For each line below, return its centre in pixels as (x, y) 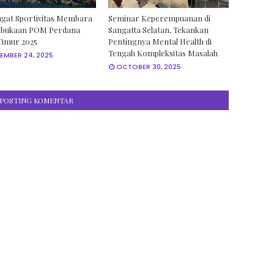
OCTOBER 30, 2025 (149, 66)
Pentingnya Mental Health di (160, 41)
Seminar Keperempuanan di (160, 18)
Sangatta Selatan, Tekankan (159, 29)
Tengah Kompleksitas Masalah (163, 53)
